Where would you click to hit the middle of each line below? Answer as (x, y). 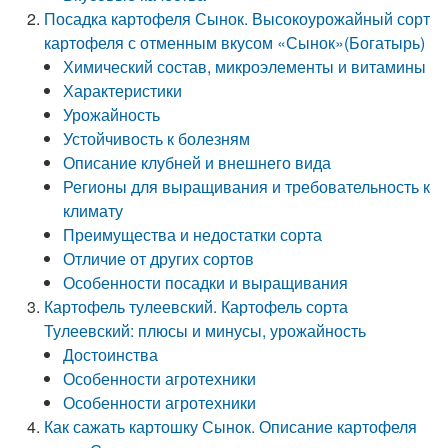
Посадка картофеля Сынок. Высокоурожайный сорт (237, 18)
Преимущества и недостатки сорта (193, 234)
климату (93, 210)
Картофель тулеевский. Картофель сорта (196, 306)
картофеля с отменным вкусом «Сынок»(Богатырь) (235, 42)
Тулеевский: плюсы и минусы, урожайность (205, 330)
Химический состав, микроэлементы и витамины (245, 66)
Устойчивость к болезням (157, 138)
